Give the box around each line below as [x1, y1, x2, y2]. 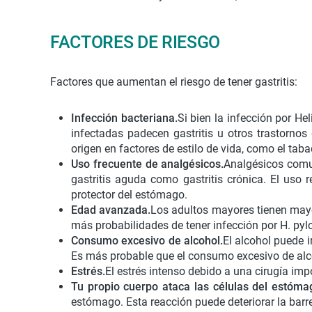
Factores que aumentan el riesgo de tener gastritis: [50, 75, 297, 88]
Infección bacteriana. [71, 111, 178, 125]
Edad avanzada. [71, 203, 151, 217]
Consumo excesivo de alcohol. [71, 234, 223, 247]
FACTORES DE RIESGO [50, 32, 221, 52]
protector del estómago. [71, 188, 187, 201]
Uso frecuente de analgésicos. [71, 157, 224, 171]
